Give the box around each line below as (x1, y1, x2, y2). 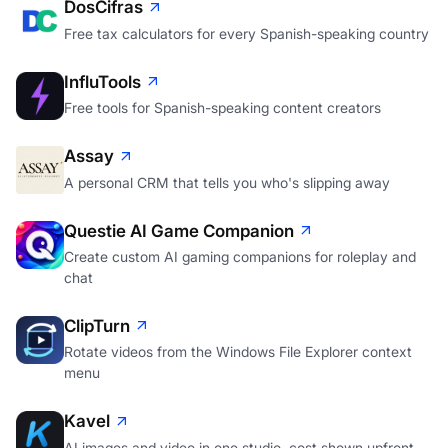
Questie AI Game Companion (64, 220, 294, 241)
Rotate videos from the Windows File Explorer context (64, 343, 412, 361)
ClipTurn (64, 315, 130, 336)
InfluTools (64, 71, 141, 92)
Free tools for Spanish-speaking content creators (64, 99, 381, 117)
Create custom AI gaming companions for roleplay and (64, 247, 416, 265)
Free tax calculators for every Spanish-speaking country (64, 24, 429, 42)
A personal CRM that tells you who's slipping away (64, 173, 390, 191)
